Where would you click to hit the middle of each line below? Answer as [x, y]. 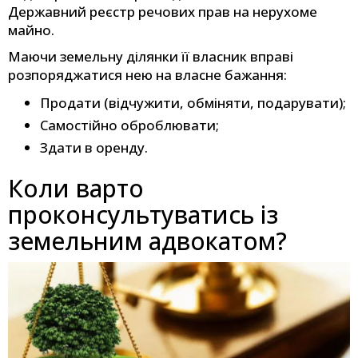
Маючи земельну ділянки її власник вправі [151, 57]
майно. [31, 30]
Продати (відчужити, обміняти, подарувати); [193, 103]
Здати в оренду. [94, 148]
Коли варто [76, 189]
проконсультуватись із [143, 215]
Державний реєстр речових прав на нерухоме [163, 12]
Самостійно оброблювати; [129, 125]
